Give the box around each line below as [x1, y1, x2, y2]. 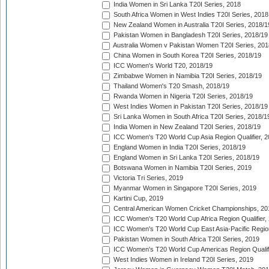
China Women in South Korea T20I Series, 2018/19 [112, 52, 261, 59]
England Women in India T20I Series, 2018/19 [112, 144, 246, 151]
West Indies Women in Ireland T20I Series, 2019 [112, 256, 253, 264]
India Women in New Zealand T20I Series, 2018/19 [112, 123, 261, 131]
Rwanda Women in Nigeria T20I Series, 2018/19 [112, 92, 253, 100]
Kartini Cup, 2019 [112, 195, 163, 202]
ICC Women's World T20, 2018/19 [112, 62, 213, 70]
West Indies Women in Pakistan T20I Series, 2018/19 [112, 103, 268, 110]
